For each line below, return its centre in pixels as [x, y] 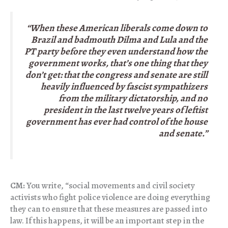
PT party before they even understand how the [116, 51]
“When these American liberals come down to [117, 28]
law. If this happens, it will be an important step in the [107, 221]
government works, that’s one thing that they [118, 63]
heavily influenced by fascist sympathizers [124, 87]
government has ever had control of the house [117, 122]
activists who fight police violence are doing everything [110, 197]
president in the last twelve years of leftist [126, 110]
